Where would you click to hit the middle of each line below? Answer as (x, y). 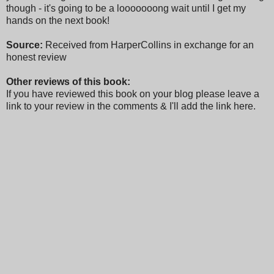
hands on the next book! (58, 20)
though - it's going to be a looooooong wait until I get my (126, 8)
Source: (26, 45)
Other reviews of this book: (68, 81)
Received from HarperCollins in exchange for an (150, 45)
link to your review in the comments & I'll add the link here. (131, 106)
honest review (36, 57)
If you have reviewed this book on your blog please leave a (133, 94)
